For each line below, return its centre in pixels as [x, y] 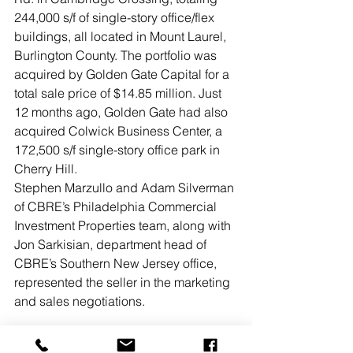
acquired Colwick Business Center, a [120, 131]
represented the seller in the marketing [124, 282]
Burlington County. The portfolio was [117, 56]
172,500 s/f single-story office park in [119, 150]
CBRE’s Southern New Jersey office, [117, 264]
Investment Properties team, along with [124, 226]
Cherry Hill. [46, 169]
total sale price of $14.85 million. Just [119, 93]
